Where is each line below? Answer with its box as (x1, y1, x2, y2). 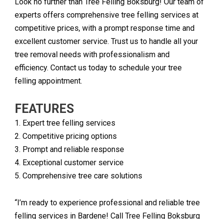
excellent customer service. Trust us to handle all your (15, 37, 198, 46)
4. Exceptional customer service (15, 158, 124, 168)
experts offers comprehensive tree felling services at (15, 10, 198, 20)
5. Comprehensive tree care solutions (15, 171, 142, 181)
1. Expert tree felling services (15, 118, 115, 128)
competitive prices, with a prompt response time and (15, 23, 195, 33)
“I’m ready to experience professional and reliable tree (15, 198, 200, 208)
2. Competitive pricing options (15, 131, 117, 141)
